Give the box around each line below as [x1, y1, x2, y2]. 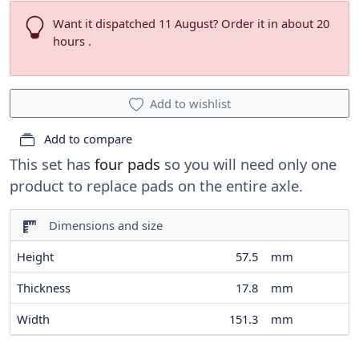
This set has [10, 154, 95, 175]
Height [17, 248, 54, 265]
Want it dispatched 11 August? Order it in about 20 [52, 15, 329, 32]
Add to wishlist [149, 95, 231, 112]
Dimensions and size [39, 217, 163, 234]
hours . [52, 33, 91, 50]
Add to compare [41, 131, 132, 147]
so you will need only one [160, 154, 337, 175]
